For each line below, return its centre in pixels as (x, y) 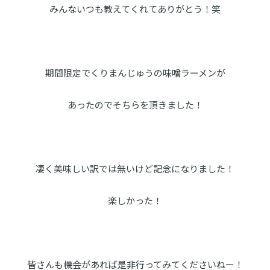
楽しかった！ (135, 201)
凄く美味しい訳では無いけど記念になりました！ (135, 169)
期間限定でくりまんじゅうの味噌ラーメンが (135, 73)
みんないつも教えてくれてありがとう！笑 (135, 9)
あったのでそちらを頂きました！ (135, 105)
